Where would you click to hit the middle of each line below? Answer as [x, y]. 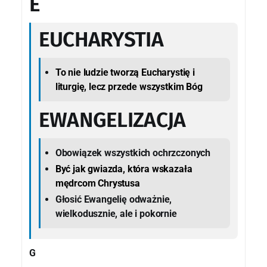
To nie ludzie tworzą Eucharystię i [125, 72]
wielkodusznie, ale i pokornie [116, 213]
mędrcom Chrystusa [97, 183]
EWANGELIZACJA [112, 120]
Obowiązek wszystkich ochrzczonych [133, 153]
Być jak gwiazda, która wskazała [124, 169]
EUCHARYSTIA [101, 40]
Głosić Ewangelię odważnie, [114, 199]
